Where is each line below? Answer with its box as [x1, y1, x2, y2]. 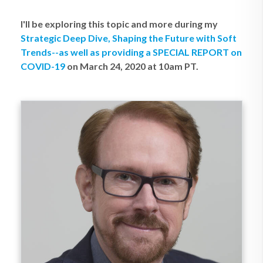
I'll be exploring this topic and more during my [21, 18, 218, 29]
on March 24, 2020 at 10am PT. [65, 60, 198, 72]
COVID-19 [21, 60, 65, 72]
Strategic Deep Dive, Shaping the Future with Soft [21, 32, 237, 43]
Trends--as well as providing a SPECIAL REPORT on [21, 46, 242, 58]
